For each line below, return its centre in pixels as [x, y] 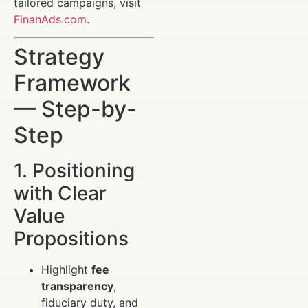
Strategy [59, 57]
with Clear [60, 194]
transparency [77, 286]
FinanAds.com [50, 19]
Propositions [71, 239]
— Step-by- [75, 109]
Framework [72, 83]
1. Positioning [74, 171]
